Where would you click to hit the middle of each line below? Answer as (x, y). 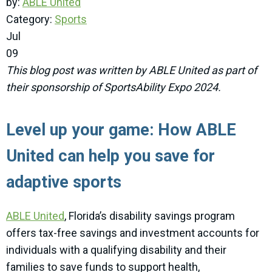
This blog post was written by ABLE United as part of (131, 70)
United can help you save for (110, 156)
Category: (30, 19)
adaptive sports (64, 182)
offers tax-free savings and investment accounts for (133, 233)
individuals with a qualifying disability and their (116, 250)
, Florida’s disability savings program (150, 216)
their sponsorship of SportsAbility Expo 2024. (115, 87)
